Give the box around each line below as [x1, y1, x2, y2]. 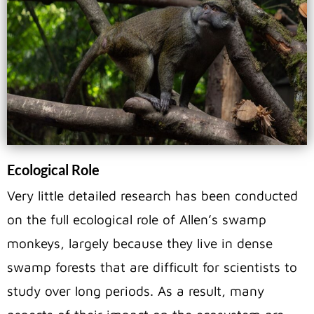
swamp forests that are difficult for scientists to [7, 259, 297, 275]
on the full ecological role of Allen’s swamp [7, 212, 266, 228]
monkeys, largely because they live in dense [7, 235, 273, 252]
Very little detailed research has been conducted [7, 188, 298, 204]
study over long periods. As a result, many [7, 283, 264, 299]
